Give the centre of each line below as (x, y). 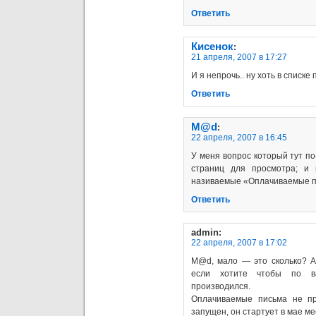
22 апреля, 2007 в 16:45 (239, 137)
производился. (221, 286)
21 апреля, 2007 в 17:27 (239, 57)
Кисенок (212, 46)
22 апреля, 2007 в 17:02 (239, 242)
